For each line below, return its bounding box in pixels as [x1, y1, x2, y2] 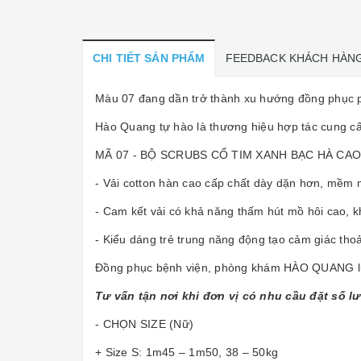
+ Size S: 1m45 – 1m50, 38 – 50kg [95, 346, 278, 359]
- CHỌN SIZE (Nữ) [95, 317, 193, 330]
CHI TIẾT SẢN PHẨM [93, 52, 205, 64]
